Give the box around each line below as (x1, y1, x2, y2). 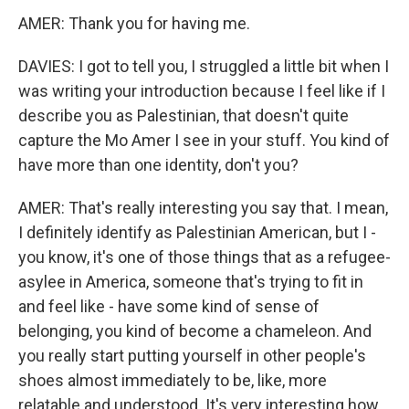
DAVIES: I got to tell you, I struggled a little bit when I (18, 57, 389, 76)
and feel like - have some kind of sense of (18, 297, 320, 316)
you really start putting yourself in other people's (18, 346, 366, 365)
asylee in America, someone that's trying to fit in (18, 272, 363, 291)
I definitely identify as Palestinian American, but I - (18, 223, 376, 242)
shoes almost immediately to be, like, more (18, 371, 327, 390)
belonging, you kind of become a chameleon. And (18, 321, 372, 341)
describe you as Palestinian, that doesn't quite (18, 106, 349, 125)
